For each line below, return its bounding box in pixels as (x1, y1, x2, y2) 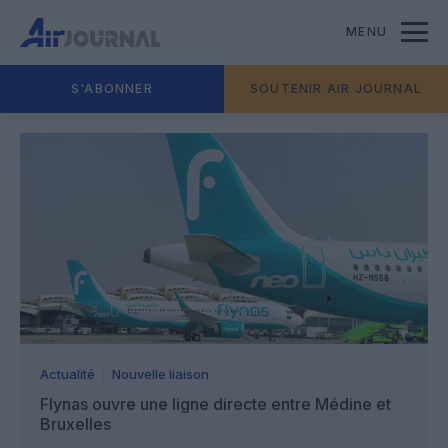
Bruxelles (40, 413, 111, 434)
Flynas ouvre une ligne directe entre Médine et (40, 393, 391, 414)
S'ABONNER (71, 81, 153, 96)
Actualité (40, 365, 95, 382)
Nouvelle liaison (112, 365, 209, 382)
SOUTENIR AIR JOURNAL (250, 81, 422, 96)
